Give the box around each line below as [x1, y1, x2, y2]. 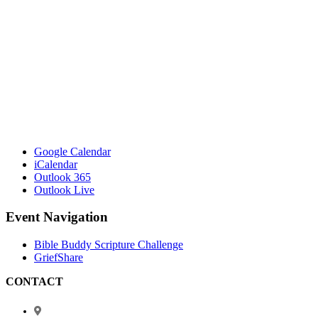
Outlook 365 [34, 170, 91, 183]
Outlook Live [34, 183, 94, 196]
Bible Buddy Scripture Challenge [34, 238, 183, 251]
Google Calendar [34, 145, 111, 158]
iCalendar [34, 158, 77, 170]
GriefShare [34, 251, 83, 264]
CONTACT [6, 275, 63, 288]
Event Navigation [6, 209, 108, 225]
